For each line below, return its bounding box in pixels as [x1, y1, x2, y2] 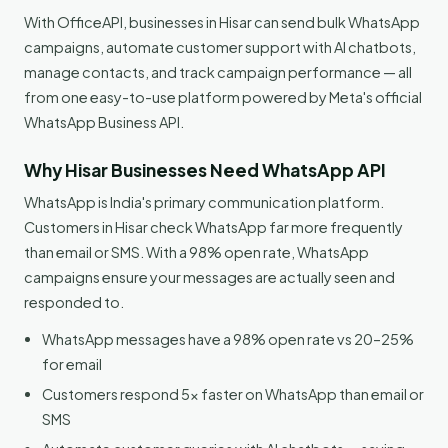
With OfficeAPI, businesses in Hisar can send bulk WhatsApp [24, 12, 420, 31]
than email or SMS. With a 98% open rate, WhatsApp [24, 242, 369, 261]
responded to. [24, 292, 124, 311]
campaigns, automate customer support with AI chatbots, [24, 37, 416, 56]
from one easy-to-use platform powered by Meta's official [24, 87, 422, 106]
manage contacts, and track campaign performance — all [24, 62, 412, 81]
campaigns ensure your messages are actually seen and [24, 267, 395, 286]
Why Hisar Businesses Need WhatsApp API [24, 158, 386, 181]
